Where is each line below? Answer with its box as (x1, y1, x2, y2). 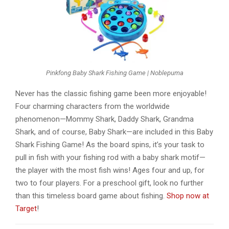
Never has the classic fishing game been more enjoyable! (15, 89, 207, 99)
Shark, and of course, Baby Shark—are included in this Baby (15, 127, 213, 137)
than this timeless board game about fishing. (15, 191, 167, 201)
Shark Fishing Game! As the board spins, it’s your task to (15, 140, 204, 150)
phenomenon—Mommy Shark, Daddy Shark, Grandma (15, 114, 194, 124)
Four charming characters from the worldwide (15, 102, 170, 111)
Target (15, 204, 37, 214)
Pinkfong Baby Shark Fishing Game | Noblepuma (45, 68, 184, 77)
